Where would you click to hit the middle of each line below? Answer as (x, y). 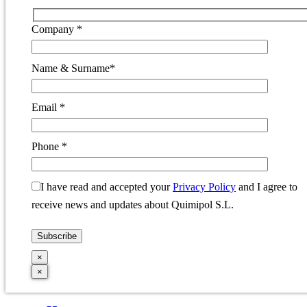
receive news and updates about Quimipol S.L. (133, 204)
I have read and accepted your (107, 186)
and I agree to (267, 186)
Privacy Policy (204, 186)
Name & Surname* (73, 68)
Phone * (49, 146)
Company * (57, 29)
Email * (48, 107)
